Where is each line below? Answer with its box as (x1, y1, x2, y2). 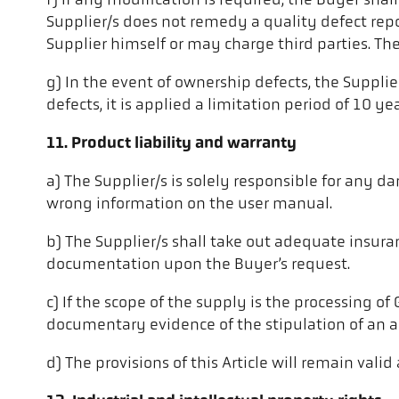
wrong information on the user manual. (46, 196, 332, 214)
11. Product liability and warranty (46, 135, 297, 153)
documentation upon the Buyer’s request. (46, 256, 350, 274)
